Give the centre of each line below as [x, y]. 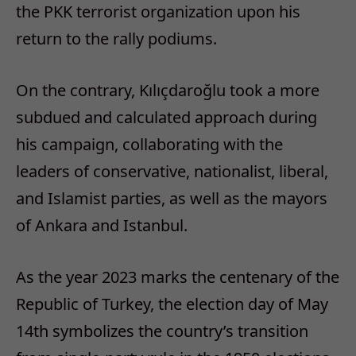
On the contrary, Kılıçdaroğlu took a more [168, 90]
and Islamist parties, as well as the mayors [172, 198]
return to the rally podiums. [116, 39]
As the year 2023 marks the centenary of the [178, 277]
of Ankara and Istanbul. [102, 225]
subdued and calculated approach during [166, 117]
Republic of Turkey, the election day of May [172, 304]
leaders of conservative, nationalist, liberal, [172, 171]
